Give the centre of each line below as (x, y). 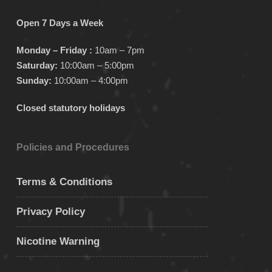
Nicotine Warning (58, 242)
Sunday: (34, 81)
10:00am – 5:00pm (96, 66)
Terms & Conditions (64, 182)
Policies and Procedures (73, 148)
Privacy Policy (50, 212)
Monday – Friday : (55, 50)
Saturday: (37, 66)
